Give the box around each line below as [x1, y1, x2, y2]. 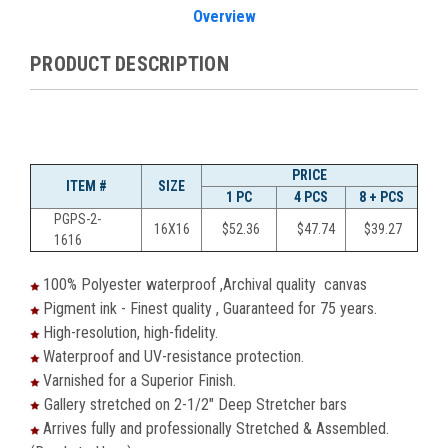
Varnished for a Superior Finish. [43, 371, 236, 391]
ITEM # [65, 178, 107, 195]
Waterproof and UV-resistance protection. [43, 347, 304, 367]
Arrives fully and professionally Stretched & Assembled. [43, 419, 389, 439]
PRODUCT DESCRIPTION [30, 52, 229, 77]
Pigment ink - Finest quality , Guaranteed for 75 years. [43, 299, 377, 319]
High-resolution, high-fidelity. [43, 323, 218, 343]
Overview [192, 7, 256, 27]
